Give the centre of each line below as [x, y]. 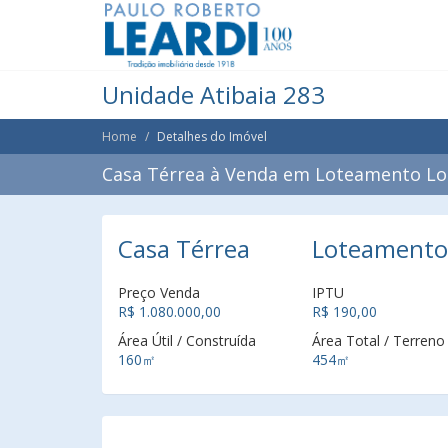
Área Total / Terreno [378, 340]
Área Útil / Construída [187, 340]
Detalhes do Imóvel [212, 136]
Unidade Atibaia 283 [213, 94]
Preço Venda [159, 292]
